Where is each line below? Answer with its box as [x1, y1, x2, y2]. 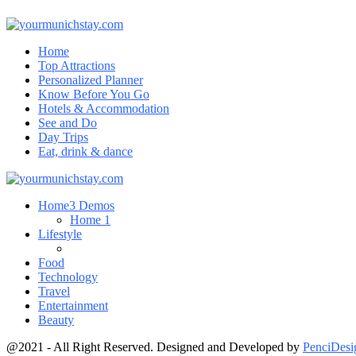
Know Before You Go [38, 87, 149, 101]
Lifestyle [38, 226, 82, 241]
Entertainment [38, 298, 108, 312]
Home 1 [70, 212, 110, 226]
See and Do [38, 115, 97, 130]
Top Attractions [38, 58, 115, 72]
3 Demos [69, 198, 114, 212]
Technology [38, 269, 98, 284]
